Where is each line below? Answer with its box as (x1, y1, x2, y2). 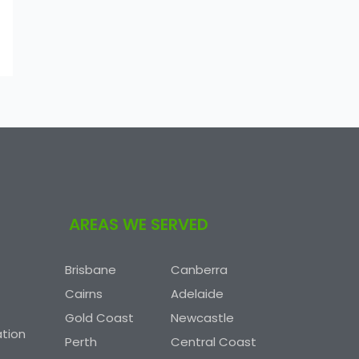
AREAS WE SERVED (69, 213, 209, 236)
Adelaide (171, 285, 224, 302)
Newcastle (171, 309, 235, 326)
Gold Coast (64, 309, 134, 326)
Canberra (171, 261, 228, 278)
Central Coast (171, 333, 257, 350)
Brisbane (64, 261, 116, 278)
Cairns (64, 285, 103, 302)
